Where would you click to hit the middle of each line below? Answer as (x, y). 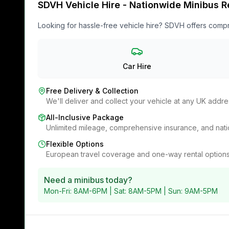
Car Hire (137, 66)
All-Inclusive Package (85, 118)
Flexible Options (75, 144)
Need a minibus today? (88, 180)
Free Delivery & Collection (92, 91)
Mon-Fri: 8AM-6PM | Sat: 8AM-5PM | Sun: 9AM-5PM (131, 191)
